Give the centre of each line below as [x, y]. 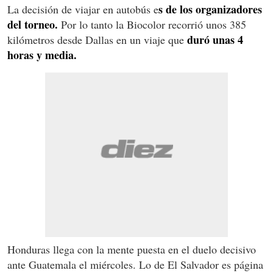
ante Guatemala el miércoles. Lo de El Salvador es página [135, 264]
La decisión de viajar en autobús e [83, 9]
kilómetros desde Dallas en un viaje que [96, 39]
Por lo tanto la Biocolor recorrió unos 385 [152, 24]
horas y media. [42, 55]
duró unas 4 [214, 39]
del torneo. [33, 24]
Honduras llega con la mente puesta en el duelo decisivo [132, 249]
